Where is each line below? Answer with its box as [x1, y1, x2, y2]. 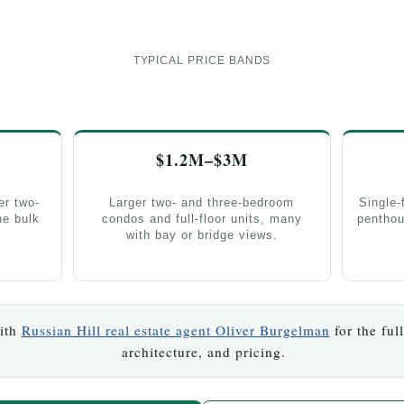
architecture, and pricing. [121, 343, 286, 362]
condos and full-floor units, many [101, 211, 302, 225]
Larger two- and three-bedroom [109, 195, 295, 209]
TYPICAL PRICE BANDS [133, 53, 271, 66]
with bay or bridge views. [125, 227, 278, 242]
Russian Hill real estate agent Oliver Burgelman [21, 321, 330, 340]
